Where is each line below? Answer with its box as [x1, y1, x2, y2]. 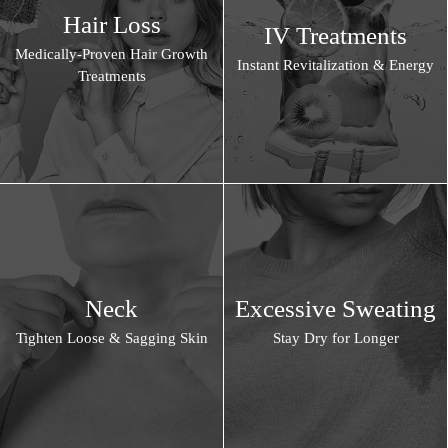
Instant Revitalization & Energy [237, 57, 434, 74]
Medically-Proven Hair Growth [15, 46, 208, 63]
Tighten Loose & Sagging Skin [15, 330, 208, 347]
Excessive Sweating [235, 295, 436, 323]
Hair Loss [62, 11, 161, 39]
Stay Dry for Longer [272, 330, 399, 347]
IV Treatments [264, 22, 407, 50]
